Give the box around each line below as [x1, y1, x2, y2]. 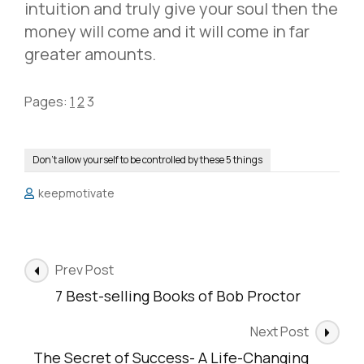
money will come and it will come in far [24, 20, 310, 43]
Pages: [24, 93, 70, 111]
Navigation [24, 278, 130, 305]
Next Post [250, 323, 309, 341]
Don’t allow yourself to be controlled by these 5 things [32, 153, 262, 167]
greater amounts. [24, 43, 156, 66]
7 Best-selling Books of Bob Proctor [55, 286, 301, 306]
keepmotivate [38, 185, 115, 201]
